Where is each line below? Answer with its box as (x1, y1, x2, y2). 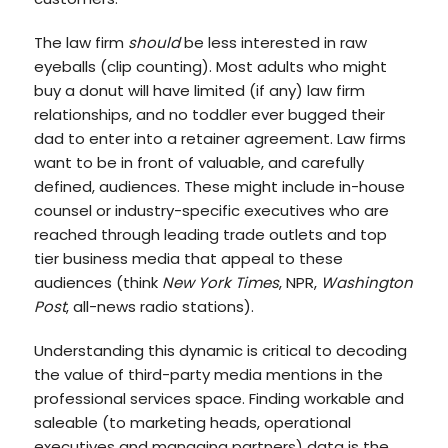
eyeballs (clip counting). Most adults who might (33, 56, 387, 77)
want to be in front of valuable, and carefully (33, 152, 364, 173)
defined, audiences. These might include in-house (33, 176, 405, 197)
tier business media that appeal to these (33, 248, 343, 269)
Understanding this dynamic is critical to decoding (33, 340, 407, 361)
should (127, 32, 180, 53)
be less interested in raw (179, 32, 367, 53)
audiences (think (33, 272, 162, 293)
